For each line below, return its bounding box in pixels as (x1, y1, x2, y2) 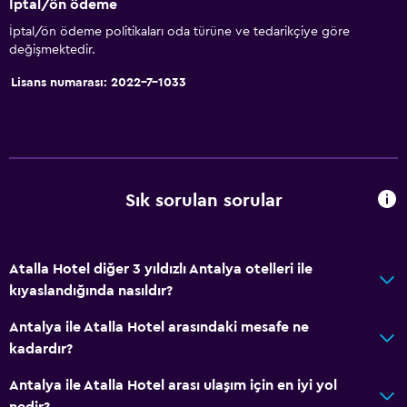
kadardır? (9, 341, 73, 356)
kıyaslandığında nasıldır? (9, 283, 173, 298)
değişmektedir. (9, 43, 95, 56)
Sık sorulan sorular (124, 192, 283, 211)
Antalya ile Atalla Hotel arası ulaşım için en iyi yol (9, 377, 337, 392)
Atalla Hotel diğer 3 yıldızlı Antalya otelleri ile (9, 261, 313, 276)
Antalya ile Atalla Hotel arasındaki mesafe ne (9, 319, 309, 334)
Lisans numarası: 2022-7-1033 (11, 75, 186, 89)
